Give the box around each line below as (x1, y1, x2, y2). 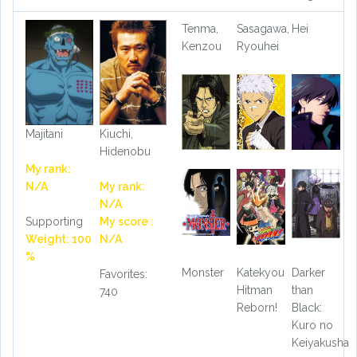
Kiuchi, (99, 127, 133, 140)
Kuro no (291, 319, 333, 332)
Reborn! (236, 301, 277, 315)
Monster (182, 266, 224, 280)
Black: (291, 301, 322, 315)
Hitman (236, 284, 273, 297)
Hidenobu (99, 144, 151, 158)
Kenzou (182, 40, 222, 53)
